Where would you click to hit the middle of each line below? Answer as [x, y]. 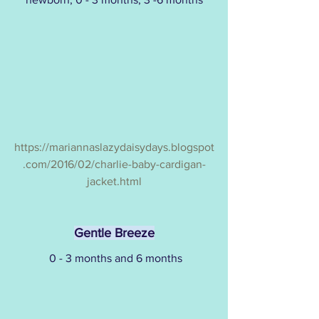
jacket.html [114, 182]
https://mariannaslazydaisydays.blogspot [114, 147]
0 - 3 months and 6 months [115, 258]
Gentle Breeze [114, 233]
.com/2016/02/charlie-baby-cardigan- [114, 164]
